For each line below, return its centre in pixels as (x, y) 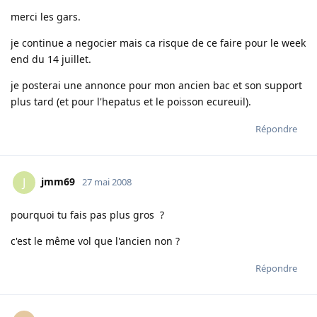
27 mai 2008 (107, 182)
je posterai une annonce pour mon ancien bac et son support (156, 86)
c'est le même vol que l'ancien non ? (95, 241)
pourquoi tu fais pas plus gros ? (87, 215)
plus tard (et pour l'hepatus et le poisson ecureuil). (131, 102)
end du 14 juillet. (51, 59)
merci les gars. (46, 17)
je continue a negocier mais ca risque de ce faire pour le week (158, 43)
